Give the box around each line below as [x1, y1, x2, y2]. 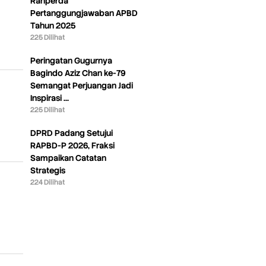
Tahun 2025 [30, 20, 76, 31]
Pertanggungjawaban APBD [30, 7, 138, 18]
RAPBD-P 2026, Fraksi [30, 140, 115, 151]
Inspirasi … [30, 92, 69, 103]
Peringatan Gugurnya [30, 55, 113, 66]
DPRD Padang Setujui [30, 127, 113, 138]
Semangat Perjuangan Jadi [30, 80, 134, 91]
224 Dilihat [30, 177, 65, 187]
